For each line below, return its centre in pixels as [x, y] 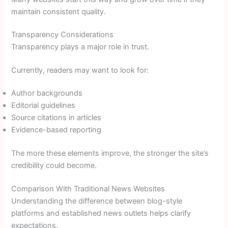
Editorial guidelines [44, 106]
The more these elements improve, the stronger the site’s [110, 153]
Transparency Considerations [63, 35]
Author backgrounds [47, 93]
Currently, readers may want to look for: [80, 70]
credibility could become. [54, 166]
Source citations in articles [56, 118]
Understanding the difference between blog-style [97, 201]
